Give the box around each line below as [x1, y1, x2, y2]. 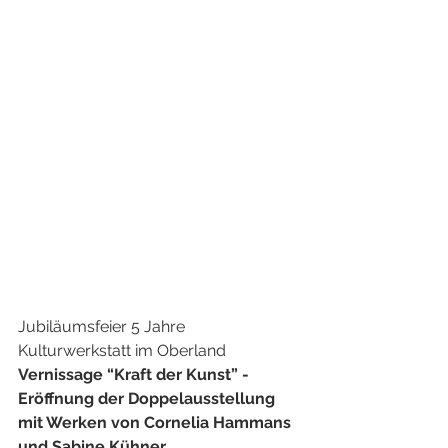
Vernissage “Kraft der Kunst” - [18, 364, 253, 384]
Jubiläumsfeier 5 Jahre [18, 316, 189, 336]
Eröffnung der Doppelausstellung [18, 388, 275, 408]
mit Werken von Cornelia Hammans [18, 412, 295, 432]
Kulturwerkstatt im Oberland [18, 340, 226, 360]
